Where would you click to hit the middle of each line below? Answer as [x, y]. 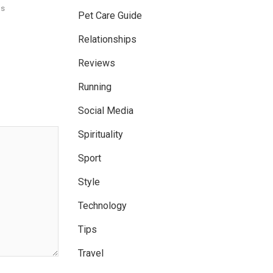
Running [95, 87]
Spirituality [101, 135]
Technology [102, 206]
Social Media [106, 111]
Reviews [97, 63]
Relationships [107, 40]
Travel [91, 253]
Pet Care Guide [110, 16]
